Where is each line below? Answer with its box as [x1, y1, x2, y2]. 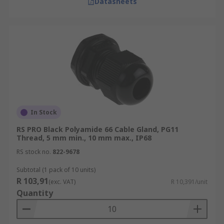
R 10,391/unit [171, 177, 207, 186]
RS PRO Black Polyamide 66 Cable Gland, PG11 [16, 124, 178, 134]
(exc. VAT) [48, 177, 75, 186]
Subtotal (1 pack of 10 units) [16, 165, 95, 174]
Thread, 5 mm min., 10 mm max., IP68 [16, 133, 151, 142]
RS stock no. [16, 147, 51, 156]
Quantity [16, 187, 53, 198]
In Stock [30, 108, 57, 116]
